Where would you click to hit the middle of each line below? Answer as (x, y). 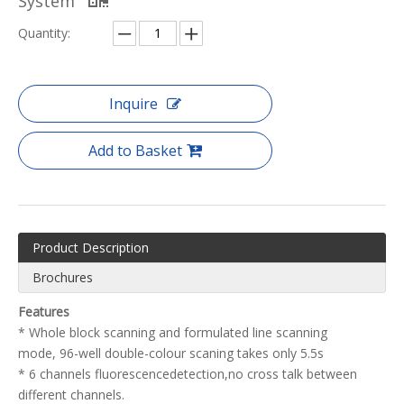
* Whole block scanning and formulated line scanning (173, 333)
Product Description (91, 248)
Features (44, 312)
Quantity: (44, 33)
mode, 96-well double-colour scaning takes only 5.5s (171, 353)
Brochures (63, 278)
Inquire (133, 104)
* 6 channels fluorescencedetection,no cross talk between (188, 374)
